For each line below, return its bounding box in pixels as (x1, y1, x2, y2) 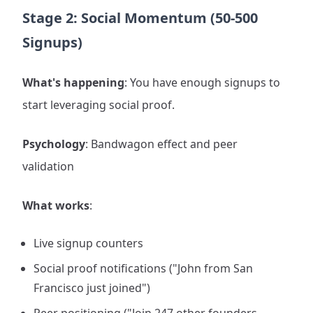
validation (22, 159, 74, 174)
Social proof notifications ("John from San (34, 261, 253, 276)
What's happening (22, 75, 124, 90)
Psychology (22, 136, 85, 152)
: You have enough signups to (124, 75, 280, 90)
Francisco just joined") (34, 280, 150, 296)
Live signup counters (34, 235, 143, 251)
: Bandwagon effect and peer (85, 136, 238, 152)
